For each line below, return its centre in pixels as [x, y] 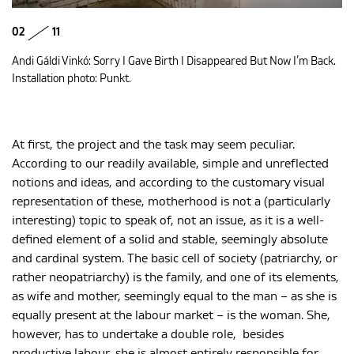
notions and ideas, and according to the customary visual [168, 183]
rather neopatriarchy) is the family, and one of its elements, [175, 278]
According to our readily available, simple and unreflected [170, 164]
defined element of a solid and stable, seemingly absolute [170, 240]
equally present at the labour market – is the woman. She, [171, 316]
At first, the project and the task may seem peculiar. [153, 145]
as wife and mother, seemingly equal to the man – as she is [174, 297]
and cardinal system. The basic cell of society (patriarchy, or [175, 259]
